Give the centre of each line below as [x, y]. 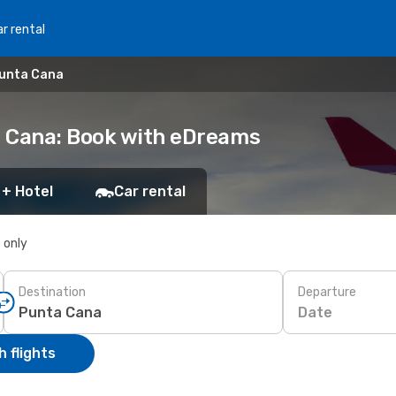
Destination [52, 292]
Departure [327, 292]
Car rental [150, 191]
